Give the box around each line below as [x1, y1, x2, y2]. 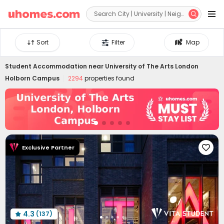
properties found [83, 74, 134, 82]
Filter [111, 38, 125, 46]
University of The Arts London [105, 62, 198, 70]
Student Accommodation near [5, 62, 105, 70]
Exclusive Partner [22, 143, 74, 151]
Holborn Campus [5, 74, 59, 82]
